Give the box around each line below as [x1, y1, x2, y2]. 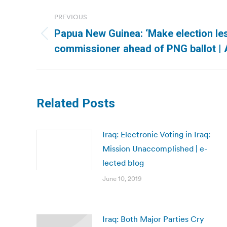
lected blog [102, 158, 144, 168]
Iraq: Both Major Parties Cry [102, 214, 204, 224]
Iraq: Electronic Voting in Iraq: [102, 129, 210, 139]
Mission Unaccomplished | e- [102, 143, 207, 154]
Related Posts [36, 96, 115, 110]
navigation [36, 20, 118, 41]
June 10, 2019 [102, 174, 142, 183]
